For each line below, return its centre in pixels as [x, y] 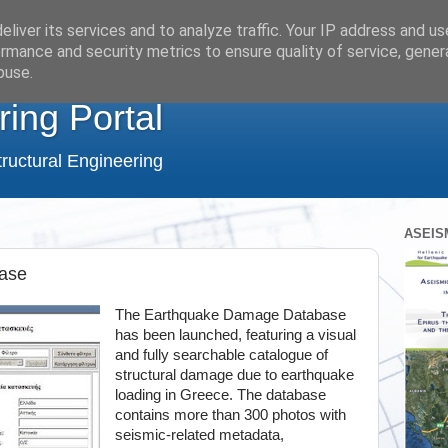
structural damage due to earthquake [234, 375]
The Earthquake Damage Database [230, 315]
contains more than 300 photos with [230, 415]
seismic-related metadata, [199, 435]
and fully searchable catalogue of [221, 355]
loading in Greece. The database [220, 395]
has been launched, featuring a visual [235, 335]
